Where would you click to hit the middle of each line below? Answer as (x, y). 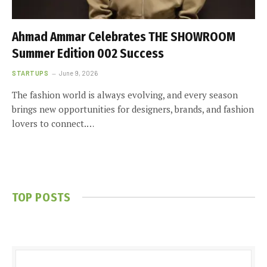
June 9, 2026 (79, 73)
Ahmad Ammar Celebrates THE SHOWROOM (124, 37)
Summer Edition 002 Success (88, 53)
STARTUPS (30, 73)
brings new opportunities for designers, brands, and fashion (133, 109)
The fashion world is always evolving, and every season (125, 94)
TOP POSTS (41, 197)
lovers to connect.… (53, 123)
